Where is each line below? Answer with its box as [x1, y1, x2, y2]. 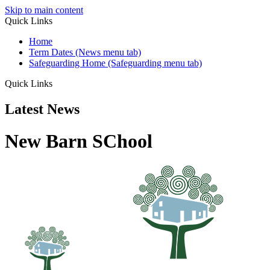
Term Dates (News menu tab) [29, 47, 141, 57]
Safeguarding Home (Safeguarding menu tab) [29, 58, 202, 68]
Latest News [5, 101, 80, 117]
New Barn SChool [5, 130, 152, 152]
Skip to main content [5, 5, 83, 15]
